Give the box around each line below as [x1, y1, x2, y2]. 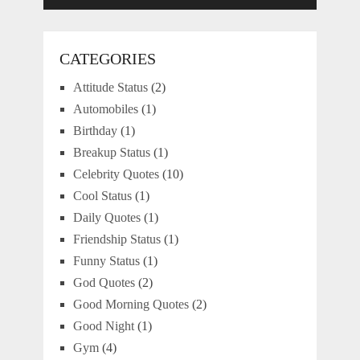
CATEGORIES [59, 50, 156, 68]
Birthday [72, 124, 117, 138]
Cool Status [72, 189, 132, 203]
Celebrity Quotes [72, 167, 159, 182]
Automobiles [72, 102, 138, 117]
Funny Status [72, 254, 140, 268]
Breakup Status [72, 145, 150, 160]
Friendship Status [72, 232, 161, 247]
